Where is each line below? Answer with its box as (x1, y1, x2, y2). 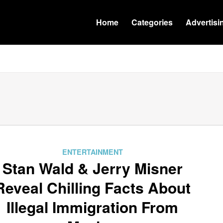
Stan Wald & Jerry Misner (2, 157, 183, 179)
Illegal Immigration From (6, 196, 179, 218)
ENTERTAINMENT (62, 147, 123, 157)
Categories (131, 16, 173, 28)
